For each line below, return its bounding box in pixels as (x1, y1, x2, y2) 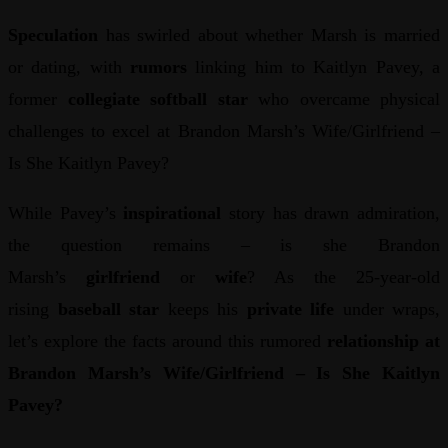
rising (8, 298, 58, 319)
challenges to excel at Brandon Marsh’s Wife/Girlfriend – (8, 120, 440, 141)
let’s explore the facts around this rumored (8, 330, 327, 351)
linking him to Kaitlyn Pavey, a (187, 56, 440, 77)
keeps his (159, 298, 247, 319)
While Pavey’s (8, 202, 124, 223)
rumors (130, 56, 187, 77)
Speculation (8, 24, 98, 45)
